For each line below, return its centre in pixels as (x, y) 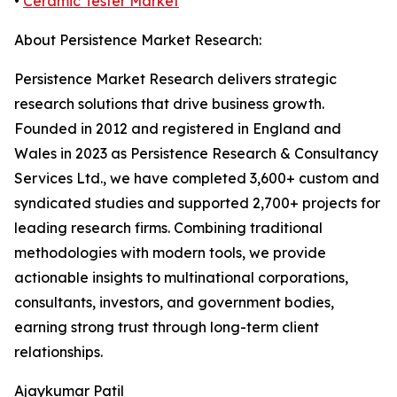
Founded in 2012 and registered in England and (178, 129)
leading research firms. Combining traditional (168, 228)
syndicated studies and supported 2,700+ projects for (197, 203)
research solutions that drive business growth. (169, 104)
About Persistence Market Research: (138, 40)
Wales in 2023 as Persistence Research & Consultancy (196, 154)
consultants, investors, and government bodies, (174, 303)
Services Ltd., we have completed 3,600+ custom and (197, 179)
